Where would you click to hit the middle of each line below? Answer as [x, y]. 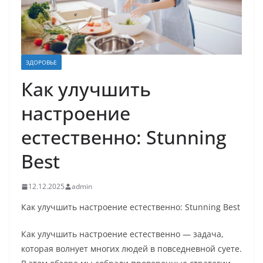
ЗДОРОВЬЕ [41, 63]
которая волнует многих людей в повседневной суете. [131, 249]
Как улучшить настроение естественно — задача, [122, 234]
